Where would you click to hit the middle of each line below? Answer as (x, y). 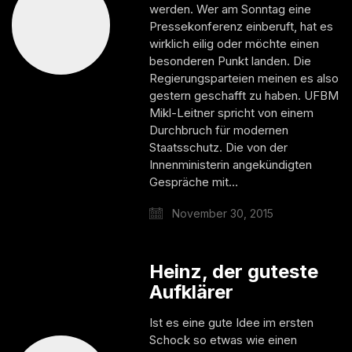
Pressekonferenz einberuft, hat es (242, 26)
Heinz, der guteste (234, 271)
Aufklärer (192, 291)
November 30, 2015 (222, 213)
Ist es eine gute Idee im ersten (232, 322)
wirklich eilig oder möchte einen (235, 43)
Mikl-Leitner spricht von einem (232, 112)
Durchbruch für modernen (219, 130)
